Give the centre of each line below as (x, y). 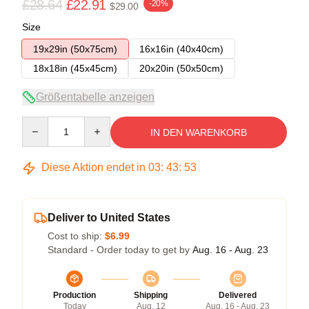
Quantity (40, 123)
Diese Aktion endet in (93, 167)
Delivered (238, 295)
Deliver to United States (109, 218)
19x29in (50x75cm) (75, 49)
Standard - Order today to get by (120, 250)
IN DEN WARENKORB (199, 132)
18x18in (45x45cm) (75, 68)
